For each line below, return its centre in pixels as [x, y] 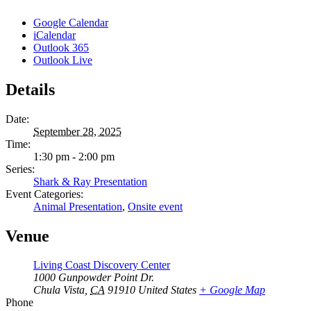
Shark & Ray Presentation [90, 181]
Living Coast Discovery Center [102, 265]
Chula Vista [59, 290]
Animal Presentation [78, 206]
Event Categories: [44, 194]
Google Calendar [71, 22]
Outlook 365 [61, 47]
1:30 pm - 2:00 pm [74, 156]
